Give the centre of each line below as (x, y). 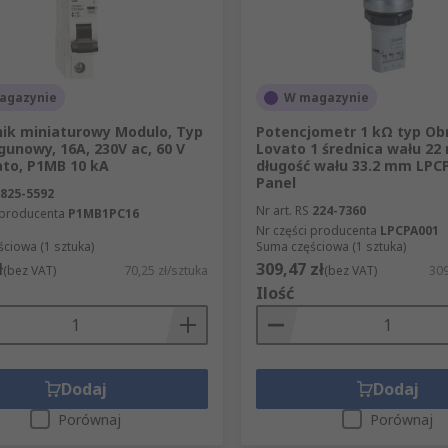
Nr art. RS (282, 211)
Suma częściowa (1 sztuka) (330, 247)
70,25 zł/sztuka (165, 271)
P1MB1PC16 (103, 214)
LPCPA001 (409, 231)
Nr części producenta (316, 231)
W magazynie (326, 98)
